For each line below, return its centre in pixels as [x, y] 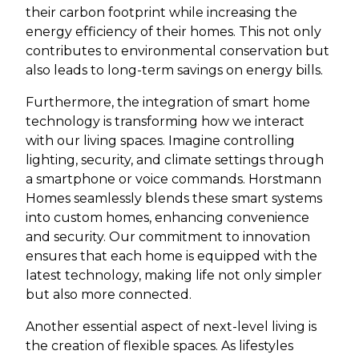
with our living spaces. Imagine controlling [160, 141]
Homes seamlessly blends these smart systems [174, 199]
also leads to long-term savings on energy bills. [174, 71]
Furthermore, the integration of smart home [168, 103]
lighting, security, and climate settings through [175, 160]
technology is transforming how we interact [165, 122]
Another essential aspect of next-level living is [171, 327]
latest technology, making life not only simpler [174, 276]
